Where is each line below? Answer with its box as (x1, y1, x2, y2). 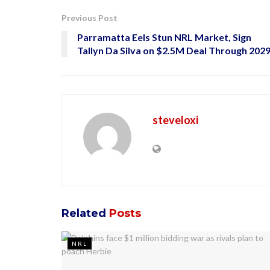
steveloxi (152, 113, 198, 127)
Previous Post (61, 13, 118, 24)
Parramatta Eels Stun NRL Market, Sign (77, 31, 251, 43)
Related (61, 207, 106, 221)
